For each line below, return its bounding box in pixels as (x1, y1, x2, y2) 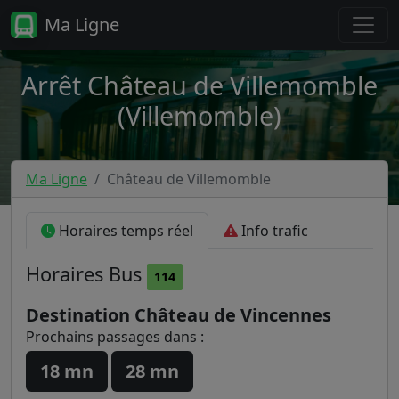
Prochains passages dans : (26, 327, 204, 346)
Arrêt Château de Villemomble (21, 68, 378, 102)
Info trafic (238, 221, 308, 240)
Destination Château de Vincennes (26, 303, 331, 327)
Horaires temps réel (55, 221, 193, 240)
